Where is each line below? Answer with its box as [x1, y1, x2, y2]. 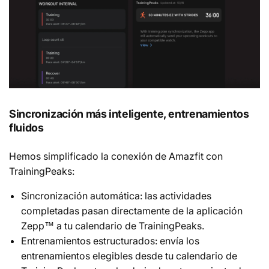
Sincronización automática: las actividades [21, 190, 211, 202]
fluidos [9, 121, 44, 134]
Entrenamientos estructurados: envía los [21, 235, 199, 247]
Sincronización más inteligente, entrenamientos [9, 107, 249, 121]
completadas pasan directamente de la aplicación [21, 205, 243, 217]
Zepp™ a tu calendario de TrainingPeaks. [21, 220, 204, 232]
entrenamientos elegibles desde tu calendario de [21, 250, 237, 262]
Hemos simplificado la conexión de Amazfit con [9, 150, 223, 163]
